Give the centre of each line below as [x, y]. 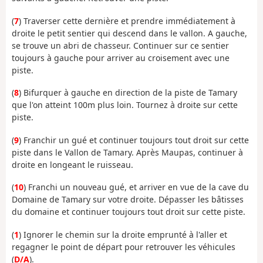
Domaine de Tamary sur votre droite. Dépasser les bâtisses [128, 200]
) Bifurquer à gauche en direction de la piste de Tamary [128, 93]
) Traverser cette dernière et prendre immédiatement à [127, 21]
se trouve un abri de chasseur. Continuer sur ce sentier [120, 45]
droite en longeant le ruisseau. [73, 164]
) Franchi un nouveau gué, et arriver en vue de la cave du [136, 187]
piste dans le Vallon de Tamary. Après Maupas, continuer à [127, 152]
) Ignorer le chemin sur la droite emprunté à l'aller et [123, 234]
